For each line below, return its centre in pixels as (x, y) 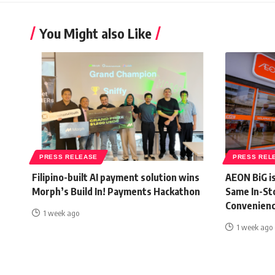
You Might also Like (95, 33)
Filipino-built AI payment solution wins (116, 177)
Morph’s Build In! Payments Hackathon (116, 192)
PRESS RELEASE (69, 157)
